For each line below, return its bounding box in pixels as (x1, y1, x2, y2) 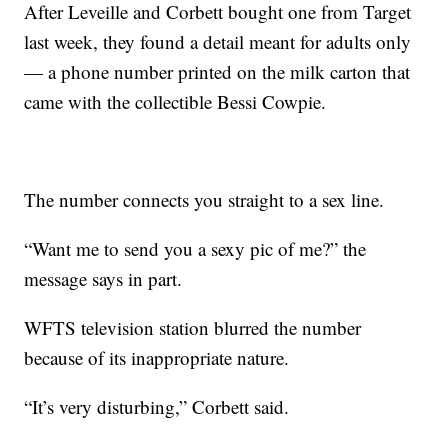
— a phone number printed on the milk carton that (24, 59, 411, 85)
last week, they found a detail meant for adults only (24, 29, 412, 55)
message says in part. (24, 266, 189, 292)
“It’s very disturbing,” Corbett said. (24, 394, 290, 420)
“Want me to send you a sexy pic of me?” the (24, 236, 367, 262)
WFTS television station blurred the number (24, 315, 362, 341)
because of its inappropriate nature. (24, 345, 290, 371)
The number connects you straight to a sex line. (24, 187, 391, 213)
